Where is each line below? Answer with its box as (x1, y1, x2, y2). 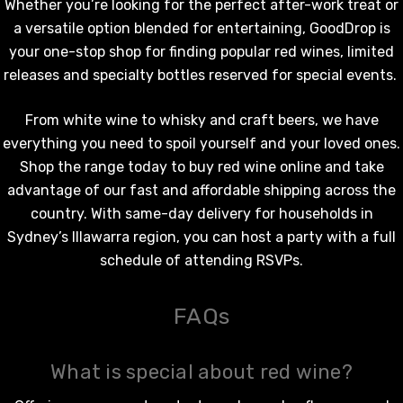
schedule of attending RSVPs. (100, 251, 303, 269)
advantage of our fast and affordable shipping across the (7, 181, 396, 199)
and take (320, 157, 384, 175)
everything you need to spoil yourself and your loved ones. (3, 134, 400, 152)
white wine (62, 111, 138, 129)
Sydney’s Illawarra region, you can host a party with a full (7, 228, 396, 246)
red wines (274, 42, 340, 60)
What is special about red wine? (50, 359, 353, 384)
